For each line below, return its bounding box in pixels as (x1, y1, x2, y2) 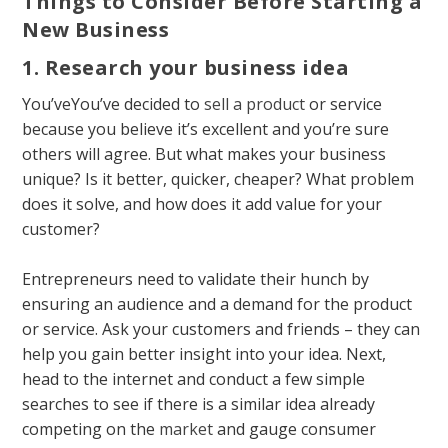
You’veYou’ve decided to (22, 92, 205, 115)
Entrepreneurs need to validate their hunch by (22, 268, 370, 291)
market (159, 418, 214, 441)
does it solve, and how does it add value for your (22, 192, 383, 215)
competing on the (22, 418, 160, 441)
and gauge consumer (213, 418, 377, 441)
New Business (22, 15, 170, 43)
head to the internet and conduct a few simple (22, 368, 366, 391)
